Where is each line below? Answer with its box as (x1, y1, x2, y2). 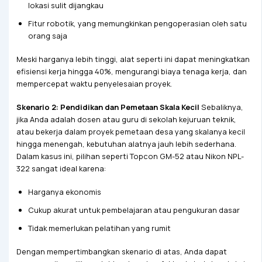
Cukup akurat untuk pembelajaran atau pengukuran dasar (27, 205, 240, 215)
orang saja (27, 30, 67, 41)
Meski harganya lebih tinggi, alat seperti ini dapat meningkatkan (16, 53, 250, 64)
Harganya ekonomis (27, 187, 101, 197)
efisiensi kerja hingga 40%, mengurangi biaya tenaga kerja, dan (16, 65, 247, 77)
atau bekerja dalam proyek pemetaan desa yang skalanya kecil (16, 126, 245, 137)
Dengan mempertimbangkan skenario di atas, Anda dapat (16, 246, 227, 257)
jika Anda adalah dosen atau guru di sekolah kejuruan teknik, (16, 113, 236, 125)
